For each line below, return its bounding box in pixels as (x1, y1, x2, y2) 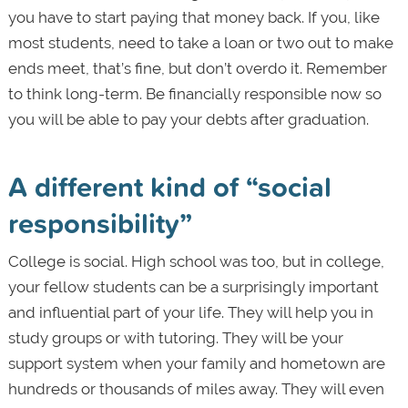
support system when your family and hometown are (7, 354, 385, 373)
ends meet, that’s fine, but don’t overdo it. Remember (7, 59, 387, 78)
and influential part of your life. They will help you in (7, 303, 373, 322)
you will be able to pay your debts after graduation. (7, 110, 369, 129)
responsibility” (7, 202, 192, 244)
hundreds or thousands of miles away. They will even (7, 380, 384, 399)
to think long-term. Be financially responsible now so (7, 85, 382, 104)
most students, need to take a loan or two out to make (7, 34, 393, 53)
